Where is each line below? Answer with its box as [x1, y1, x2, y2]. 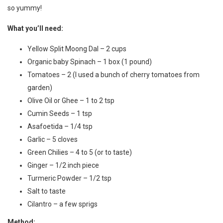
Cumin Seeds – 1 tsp [27, 109, 92, 117]
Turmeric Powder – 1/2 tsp [27, 174, 111, 182]
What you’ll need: [7, 24, 63, 32]
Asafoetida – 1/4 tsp [27, 122, 93, 130]
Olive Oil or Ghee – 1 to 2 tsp [27, 96, 114, 105]
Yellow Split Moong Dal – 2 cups [27, 44, 126, 53]
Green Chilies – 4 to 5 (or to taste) [27, 148, 132, 156]
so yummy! [7, 3, 42, 12]
